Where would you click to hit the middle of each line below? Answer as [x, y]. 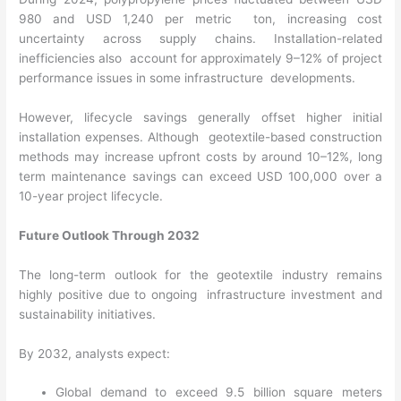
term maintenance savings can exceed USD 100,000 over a [200, 176]
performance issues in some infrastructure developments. [189, 78]
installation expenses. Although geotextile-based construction [200, 137]
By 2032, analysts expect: [97, 353]
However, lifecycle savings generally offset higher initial [200, 117]
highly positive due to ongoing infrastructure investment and [200, 294]
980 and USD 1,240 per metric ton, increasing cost [200, 19]
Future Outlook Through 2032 [111, 235]
